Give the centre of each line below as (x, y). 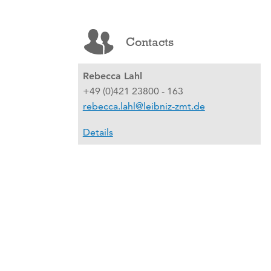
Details (98, 132)
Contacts (150, 42)
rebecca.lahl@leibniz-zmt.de (144, 106)
